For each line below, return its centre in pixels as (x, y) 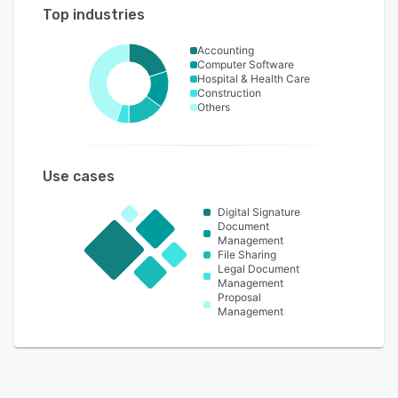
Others (213, 107)
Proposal (239, 297)
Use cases (79, 176)
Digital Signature (259, 211)
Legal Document (258, 268)
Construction (229, 92)
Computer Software (245, 64)
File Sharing (247, 254)
